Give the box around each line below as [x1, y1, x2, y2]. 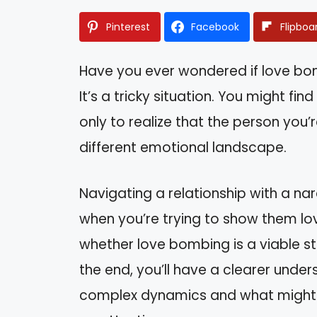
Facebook [191, 20, 239, 35]
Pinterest [106, 20, 150, 35]
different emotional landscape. [79, 138, 287, 158]
